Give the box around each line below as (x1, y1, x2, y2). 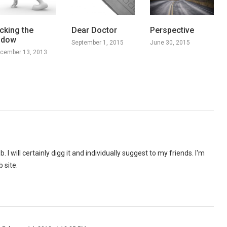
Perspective (150, 25, 195, 35)
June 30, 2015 (150, 39, 191, 46)
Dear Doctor (71, 25, 117, 35)
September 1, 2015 (71, 39, 124, 46)
